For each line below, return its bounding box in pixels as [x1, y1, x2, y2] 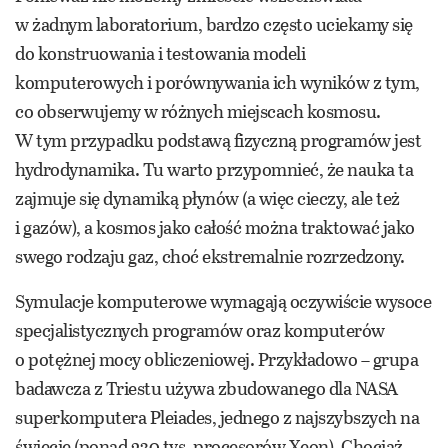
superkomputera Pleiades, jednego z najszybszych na [15, 403, 419, 430]
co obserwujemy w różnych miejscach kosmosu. [15, 97, 381, 124]
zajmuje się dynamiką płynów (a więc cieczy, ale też [15, 184, 400, 211]
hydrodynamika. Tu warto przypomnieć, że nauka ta [15, 155, 413, 182]
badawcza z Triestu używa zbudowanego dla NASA [15, 374, 398, 401]
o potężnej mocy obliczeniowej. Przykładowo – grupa [15, 345, 418, 372]
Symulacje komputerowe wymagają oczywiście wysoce [15, 287, 431, 314]
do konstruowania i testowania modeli [15, 39, 305, 66]
